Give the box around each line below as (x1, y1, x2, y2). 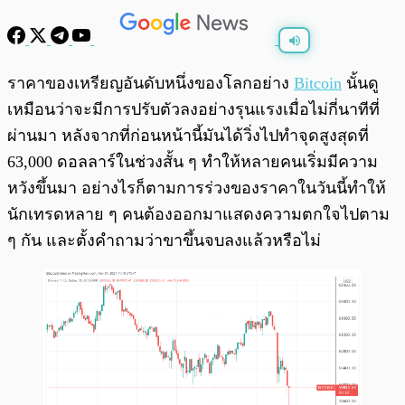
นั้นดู (342, 74, 379, 93)
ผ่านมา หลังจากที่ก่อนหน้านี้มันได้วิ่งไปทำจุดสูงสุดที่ (7, 127, 373, 146)
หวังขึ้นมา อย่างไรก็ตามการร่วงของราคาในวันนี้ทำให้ (7, 179, 386, 198)
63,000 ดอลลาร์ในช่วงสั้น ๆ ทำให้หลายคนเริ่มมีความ (7, 153, 378, 172)
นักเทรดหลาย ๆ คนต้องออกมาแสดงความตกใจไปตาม (7, 205, 390, 224)
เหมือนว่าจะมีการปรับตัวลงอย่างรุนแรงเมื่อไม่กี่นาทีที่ (7, 100, 380, 119)
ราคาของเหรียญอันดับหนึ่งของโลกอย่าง (7, 74, 294, 93)
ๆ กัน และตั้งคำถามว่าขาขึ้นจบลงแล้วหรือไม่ (7, 231, 321, 250)
